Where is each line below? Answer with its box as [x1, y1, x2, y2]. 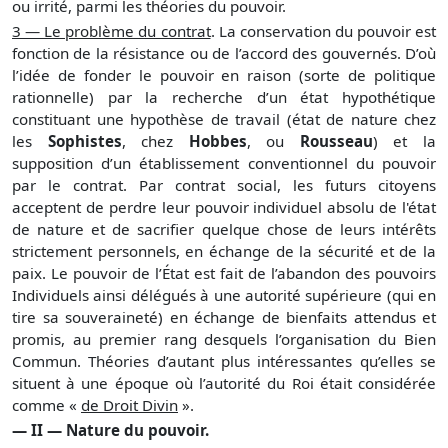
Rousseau [299, 130, 373, 151]
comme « [12, 394, 81, 415]
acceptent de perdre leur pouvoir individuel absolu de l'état [12, 196, 436, 217]
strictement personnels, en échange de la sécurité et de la [12, 240, 436, 261]
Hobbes [188, 130, 247, 151]
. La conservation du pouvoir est [210, 20, 436, 41]
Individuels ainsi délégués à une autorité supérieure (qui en [12, 284, 436, 305]
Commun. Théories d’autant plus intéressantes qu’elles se [12, 350, 436, 371]
